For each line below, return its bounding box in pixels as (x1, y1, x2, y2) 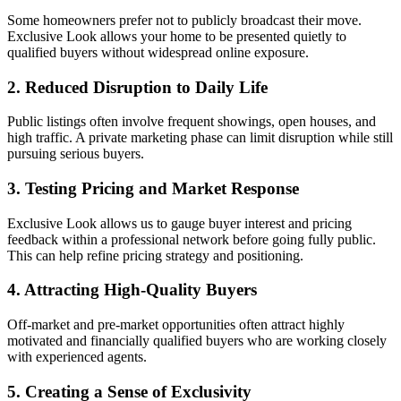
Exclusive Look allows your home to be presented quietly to (7, 28, 346, 44)
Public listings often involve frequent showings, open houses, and (7, 114, 376, 130)
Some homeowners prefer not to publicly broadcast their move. (7, 12, 362, 28)
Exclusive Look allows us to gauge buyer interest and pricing (7, 215, 352, 231)
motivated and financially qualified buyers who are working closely (7, 333, 387, 349)
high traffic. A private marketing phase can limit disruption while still (7, 130, 393, 146)
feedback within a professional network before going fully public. (7, 231, 376, 247)
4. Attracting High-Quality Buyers (7, 280, 257, 300)
